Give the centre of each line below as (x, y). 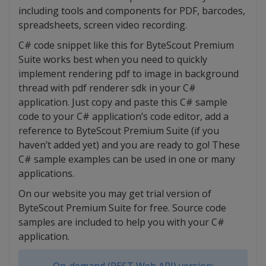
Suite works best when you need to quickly (113, 60)
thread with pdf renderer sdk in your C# (107, 88)
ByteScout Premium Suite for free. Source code (122, 208)
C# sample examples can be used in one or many (127, 159)
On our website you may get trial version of (115, 194)
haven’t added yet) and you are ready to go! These (129, 145)
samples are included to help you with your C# (121, 222)
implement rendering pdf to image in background (129, 74)
